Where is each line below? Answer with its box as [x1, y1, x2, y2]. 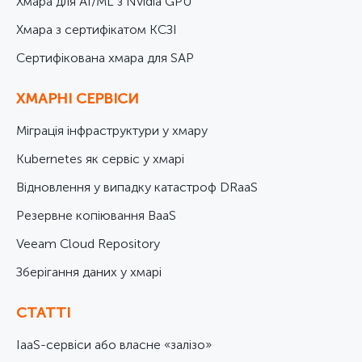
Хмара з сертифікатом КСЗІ [16, 22, 177, 37]
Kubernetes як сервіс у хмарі [16, 151, 184, 166]
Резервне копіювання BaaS [16, 208, 176, 223]
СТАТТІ [16, 304, 70, 322]
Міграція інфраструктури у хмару [16, 123, 208, 138]
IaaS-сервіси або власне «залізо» [16, 337, 212, 352]
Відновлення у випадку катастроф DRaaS [16, 179, 258, 195]
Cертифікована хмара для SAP [16, 50, 194, 65]
